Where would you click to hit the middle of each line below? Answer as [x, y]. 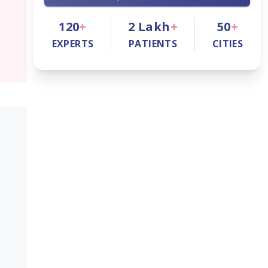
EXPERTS [73, 44]
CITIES [228, 44]
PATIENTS [153, 44]
